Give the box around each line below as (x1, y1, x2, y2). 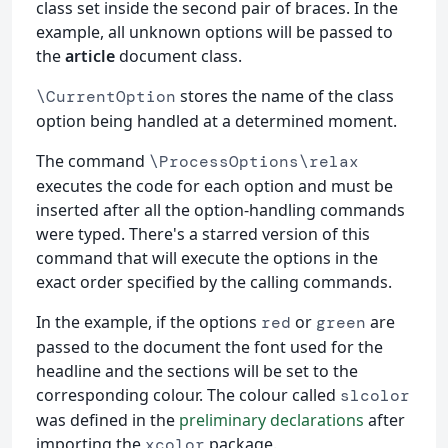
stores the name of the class (176, 84, 394, 107)
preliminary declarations (179, 408, 364, 431)
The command (36, 149, 149, 172)
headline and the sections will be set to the (36, 359, 358, 382)
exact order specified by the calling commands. (36, 270, 392, 293)
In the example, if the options (36, 310, 261, 333)
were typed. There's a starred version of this (36, 222, 370, 245)
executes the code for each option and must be (36, 174, 393, 197)
